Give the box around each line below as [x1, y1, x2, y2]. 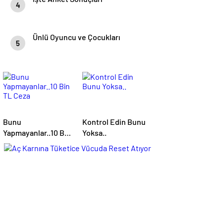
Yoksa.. [82, 128, 107, 137]
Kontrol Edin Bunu [82, 117, 146, 126]
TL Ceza [3, 139, 30, 148]
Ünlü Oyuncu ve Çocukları [33, 32, 120, 42]
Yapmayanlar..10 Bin [3, 128, 71, 137]
